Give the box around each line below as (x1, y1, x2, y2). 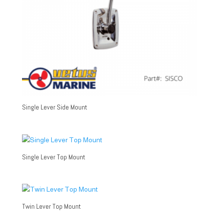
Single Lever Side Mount (22, 103, 87, 112)
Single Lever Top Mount (22, 152, 85, 161)
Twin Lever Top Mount (22, 201, 81, 211)
